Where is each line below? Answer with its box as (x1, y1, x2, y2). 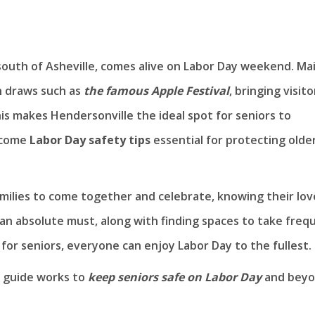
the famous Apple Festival (84, 82, 229, 98)
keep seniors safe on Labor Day (88, 269, 262, 285)
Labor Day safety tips (30, 131, 150, 148)
